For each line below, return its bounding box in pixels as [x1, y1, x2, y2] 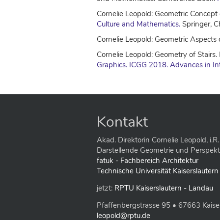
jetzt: [97, 183, 114, 193]
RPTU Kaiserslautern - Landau [114, 183, 213, 193]
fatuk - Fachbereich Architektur [97, 156, 198, 165]
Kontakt [97, 112, 148, 132]
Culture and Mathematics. [97, 19, 180, 29]
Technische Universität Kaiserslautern [97, 166, 219, 176]
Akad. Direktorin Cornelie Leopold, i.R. [97, 135, 219, 145]
